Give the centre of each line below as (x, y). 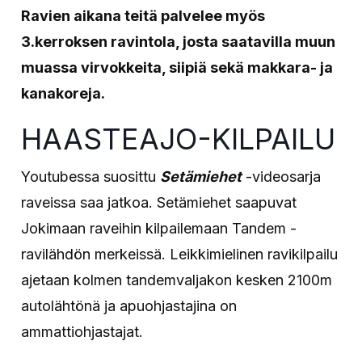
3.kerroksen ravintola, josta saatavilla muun (179, 41)
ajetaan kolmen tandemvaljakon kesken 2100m (177, 280)
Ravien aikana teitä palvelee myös (143, 15)
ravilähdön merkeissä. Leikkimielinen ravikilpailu (180, 254)
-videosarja (282, 176)
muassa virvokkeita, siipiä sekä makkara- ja (177, 67)
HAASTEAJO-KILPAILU (179, 139)
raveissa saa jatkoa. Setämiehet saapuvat (159, 202)
